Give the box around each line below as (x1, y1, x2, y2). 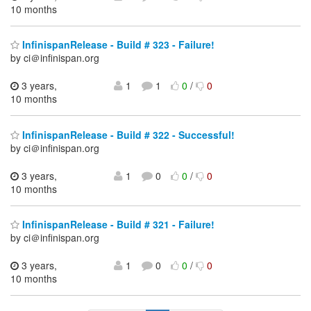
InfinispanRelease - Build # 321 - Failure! (19, 217, 215, 232)
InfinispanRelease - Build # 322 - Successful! (19, 127, 235, 142)
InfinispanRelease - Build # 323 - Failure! (19, 37, 215, 52)
